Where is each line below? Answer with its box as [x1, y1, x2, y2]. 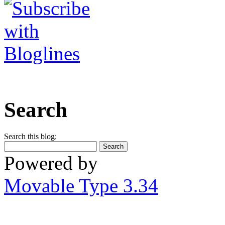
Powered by [4, 152, 98, 174]
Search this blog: [4, 132, 57, 141]
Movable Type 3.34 [4, 174, 158, 196]
